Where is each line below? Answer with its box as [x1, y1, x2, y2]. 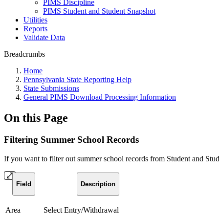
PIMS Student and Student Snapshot [43, 7, 155, 15]
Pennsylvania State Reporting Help [23, 75, 131, 84]
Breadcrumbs [4, 50, 45, 58]
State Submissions [23, 84, 79, 92]
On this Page [4, 111, 68, 124]
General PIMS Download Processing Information [23, 93, 176, 101]
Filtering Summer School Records [4, 134, 139, 145]
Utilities [23, 16, 47, 24]
